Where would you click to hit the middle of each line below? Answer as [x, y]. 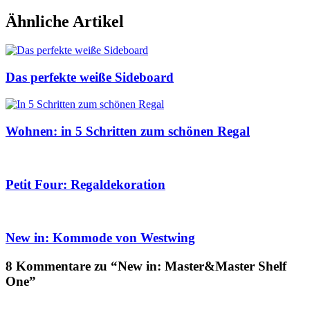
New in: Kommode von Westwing [100, 238]
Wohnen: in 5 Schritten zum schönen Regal [128, 131]
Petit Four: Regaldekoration [85, 185]
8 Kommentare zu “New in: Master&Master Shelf [146, 266]
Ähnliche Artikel [65, 21]
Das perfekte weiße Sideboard [90, 77]
